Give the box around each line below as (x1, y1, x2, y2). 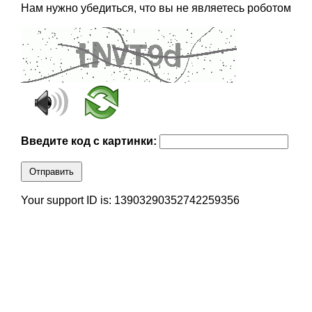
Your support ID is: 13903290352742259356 (20, 194, 240, 207)
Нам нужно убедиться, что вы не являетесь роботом (20, 2, 291, 15)
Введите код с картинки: (20, 135, 159, 148)
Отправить (29, 166, 74, 178)
